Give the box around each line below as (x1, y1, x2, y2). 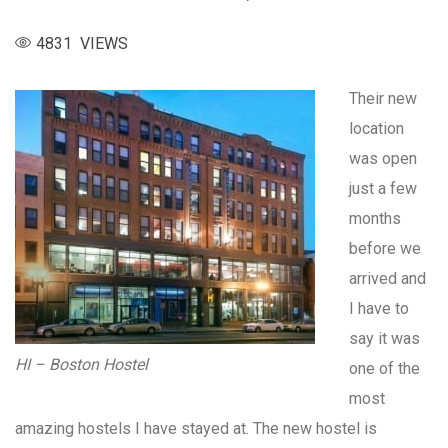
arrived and (349, 269, 426, 289)
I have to (349, 299, 409, 319)
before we (349, 239, 421, 259)
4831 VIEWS (36, 34, 128, 54)
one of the (349, 359, 420, 379)
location (349, 119, 404, 139)
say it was (349, 329, 420, 349)
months (349, 209, 401, 229)
